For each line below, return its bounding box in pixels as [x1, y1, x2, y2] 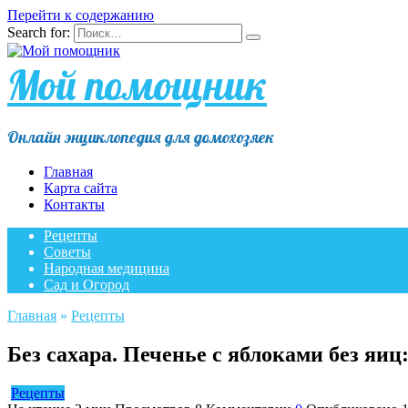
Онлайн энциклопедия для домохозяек [7, 127, 274, 148]
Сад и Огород [44, 277, 129, 292]
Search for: [7, 25, 70, 40]
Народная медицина [44, 260, 169, 276]
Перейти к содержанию [7, 7, 154, 23]
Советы [44, 244, 91, 260]
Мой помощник [7, 59, 267, 110]
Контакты [44, 197, 105, 212]
